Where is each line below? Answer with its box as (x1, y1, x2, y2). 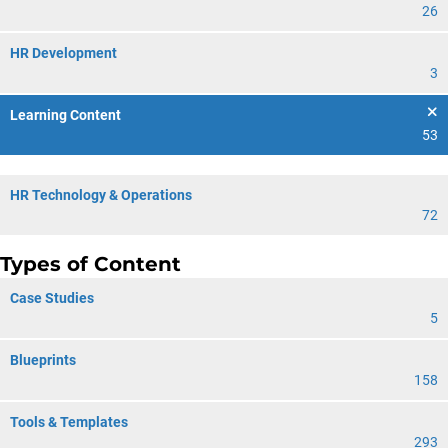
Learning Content (10, 107, 121, 123)
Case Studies (10, 290, 94, 306)
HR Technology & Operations (10, 187, 192, 203)
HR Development (10, 45, 117, 61)
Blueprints (10, 352, 76, 368)
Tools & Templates (10, 414, 128, 430)
